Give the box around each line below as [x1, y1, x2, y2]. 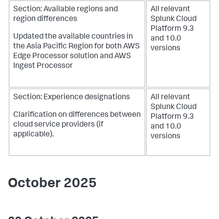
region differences [13, 16, 77, 23]
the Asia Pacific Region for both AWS [13, 43, 140, 51]
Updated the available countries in [13, 33, 133, 41]
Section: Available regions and [13, 6, 118, 14]
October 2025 [8, 177, 97, 191]
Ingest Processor [13, 63, 73, 70]
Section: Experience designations [13, 94, 130, 102]
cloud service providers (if [13, 121, 103, 129]
